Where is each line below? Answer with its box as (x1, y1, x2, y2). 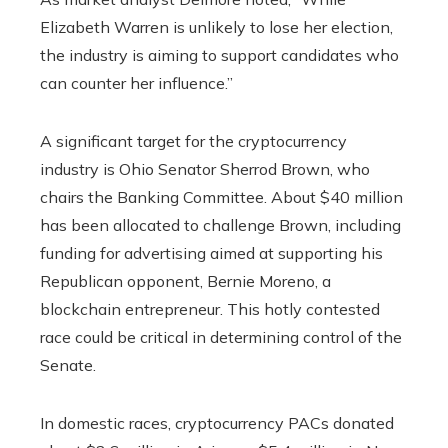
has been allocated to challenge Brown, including (40, 215, 401, 236)
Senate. (40, 355, 96, 376)
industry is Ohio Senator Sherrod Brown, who (40, 159, 370, 180)
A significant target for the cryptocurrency (40, 131, 347, 152)
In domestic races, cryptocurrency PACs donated (40, 413, 394, 434)
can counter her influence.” (40, 73, 233, 94)
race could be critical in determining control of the (40, 327, 402, 348)
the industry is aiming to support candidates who (40, 45, 399, 66)
